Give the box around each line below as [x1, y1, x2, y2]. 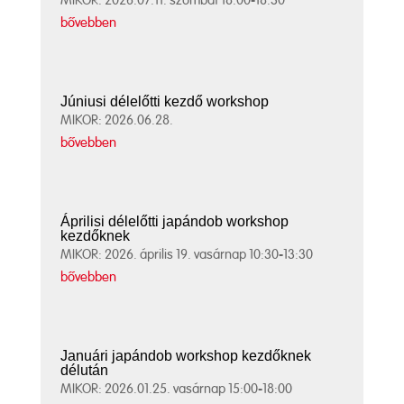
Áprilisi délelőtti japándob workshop [60, 213, 289, 229]
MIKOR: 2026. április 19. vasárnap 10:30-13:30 [60, 247, 314, 262]
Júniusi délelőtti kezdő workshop [60, 93, 270, 109]
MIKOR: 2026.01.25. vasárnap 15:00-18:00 [60, 381, 293, 396]
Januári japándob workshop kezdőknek [60, 347, 312, 363]
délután [60, 362, 109, 378]
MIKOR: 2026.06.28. [60, 113, 174, 127]
